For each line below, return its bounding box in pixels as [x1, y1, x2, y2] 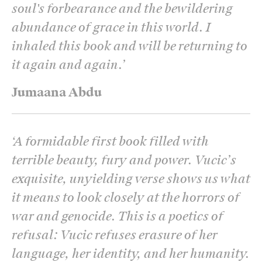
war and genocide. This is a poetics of [12, 208, 223, 225]
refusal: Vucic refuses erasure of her [12, 226, 218, 243]
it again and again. [12, 56, 122, 73]
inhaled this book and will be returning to [12, 37, 247, 54]
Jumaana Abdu [12, 84, 102, 101]
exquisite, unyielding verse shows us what [12, 170, 250, 187]
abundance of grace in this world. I [12, 19, 211, 36]
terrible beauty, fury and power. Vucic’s [12, 151, 236, 168]
